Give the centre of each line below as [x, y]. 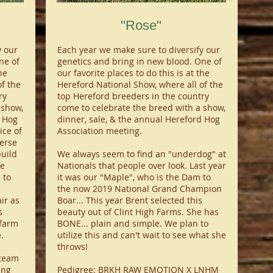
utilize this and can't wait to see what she [141, 235]
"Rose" [141, 25]
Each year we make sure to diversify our [138, 50]
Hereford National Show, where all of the [140, 84]
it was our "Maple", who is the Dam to [134, 177]
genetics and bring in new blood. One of [139, 61]
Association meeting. [99, 131]
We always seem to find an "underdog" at [141, 154]
